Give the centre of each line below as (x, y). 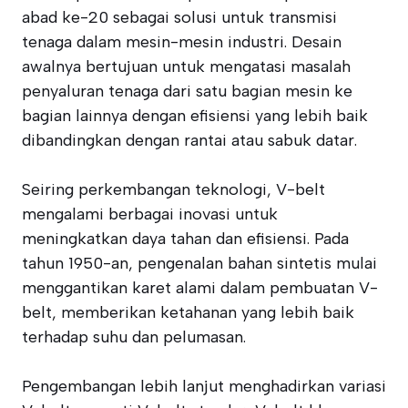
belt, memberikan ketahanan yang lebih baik (188, 312)
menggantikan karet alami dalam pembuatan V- (200, 288)
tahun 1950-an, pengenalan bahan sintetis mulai (199, 263)
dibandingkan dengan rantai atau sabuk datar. (189, 140)
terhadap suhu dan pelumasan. (134, 337)
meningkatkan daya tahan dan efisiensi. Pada (185, 239)
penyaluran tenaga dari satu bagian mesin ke (187, 91)
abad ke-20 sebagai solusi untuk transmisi (179, 17)
